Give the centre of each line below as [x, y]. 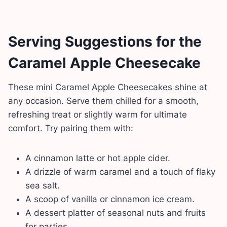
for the [179, 42]
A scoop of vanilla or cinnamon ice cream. [110, 199]
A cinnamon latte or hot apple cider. [98, 158]
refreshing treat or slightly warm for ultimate [98, 115]
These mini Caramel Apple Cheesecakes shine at [108, 87]
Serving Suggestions [80, 42]
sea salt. [43, 186]
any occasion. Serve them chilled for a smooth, [103, 101]
